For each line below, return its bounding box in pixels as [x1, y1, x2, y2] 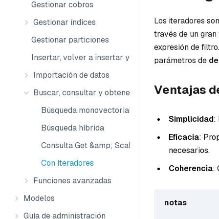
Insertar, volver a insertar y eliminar [31, 52, 161, 63]
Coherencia [169, 163, 213, 174]
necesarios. [169, 145, 210, 155]
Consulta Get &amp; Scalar [41, 140, 139, 151]
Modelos [23, 193, 55, 203]
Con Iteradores [41, 158, 94, 168]
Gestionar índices [33, 17, 96, 27]
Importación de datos [33, 70, 109, 80]
